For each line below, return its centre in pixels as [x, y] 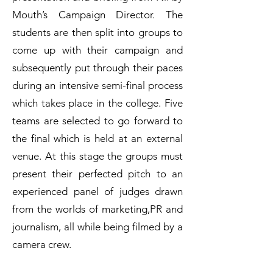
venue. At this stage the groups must [97, 156]
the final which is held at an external [97, 139]
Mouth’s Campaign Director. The [97, 15]
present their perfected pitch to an [97, 174]
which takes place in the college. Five [97, 103]
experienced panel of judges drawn [97, 192]
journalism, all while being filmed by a [97, 227]
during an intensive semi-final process [97, 86]
